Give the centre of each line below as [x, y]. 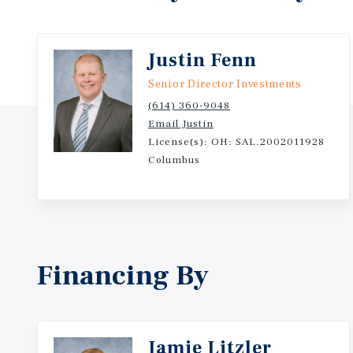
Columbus [174, 160]
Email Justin [181, 124]
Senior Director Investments [225, 84]
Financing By [123, 276]
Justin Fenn [203, 60]
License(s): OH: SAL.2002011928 [236, 142]
